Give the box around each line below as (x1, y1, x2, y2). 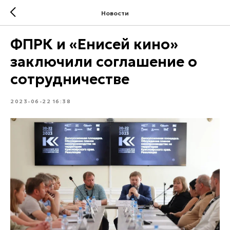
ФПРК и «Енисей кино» (10, 35, 178, 53)
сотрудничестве (10, 70, 129, 88)
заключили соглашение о (10, 53, 197, 71)
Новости (101, 9, 129, 17)
